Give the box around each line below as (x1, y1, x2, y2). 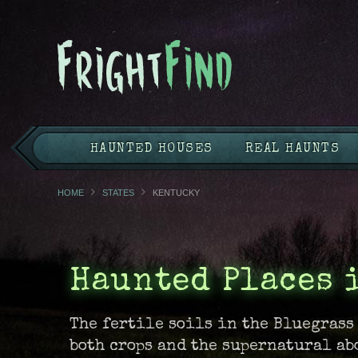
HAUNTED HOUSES (89, 143, 213, 157)
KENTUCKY (153, 188, 200, 198)
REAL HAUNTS (245, 143, 340, 157)
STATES (102, 188, 134, 198)
